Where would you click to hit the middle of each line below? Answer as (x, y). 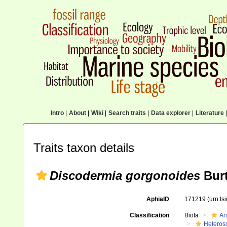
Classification (149, 215)
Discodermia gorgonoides (125, 176)
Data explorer (171, 113)
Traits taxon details (84, 148)
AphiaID (158, 199)
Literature (210, 113)
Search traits (127, 113)
